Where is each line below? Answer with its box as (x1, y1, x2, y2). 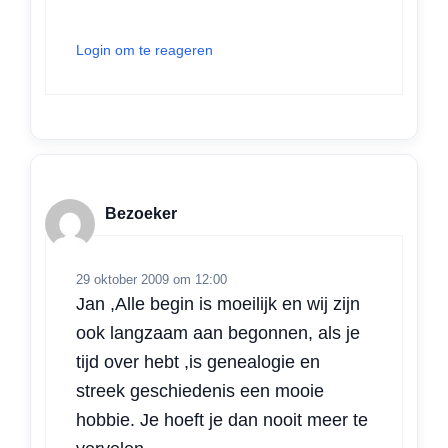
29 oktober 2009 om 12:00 (76, 272, 227, 288)
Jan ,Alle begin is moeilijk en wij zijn (76, 294, 360, 315)
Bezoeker (105, 204, 177, 222)
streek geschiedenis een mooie (76, 381, 324, 402)
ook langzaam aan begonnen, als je (76, 323, 360, 344)
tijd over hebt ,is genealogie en (76, 352, 320, 373)
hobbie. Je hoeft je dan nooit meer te (76, 410, 368, 431)
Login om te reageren (76, 42, 213, 59)
